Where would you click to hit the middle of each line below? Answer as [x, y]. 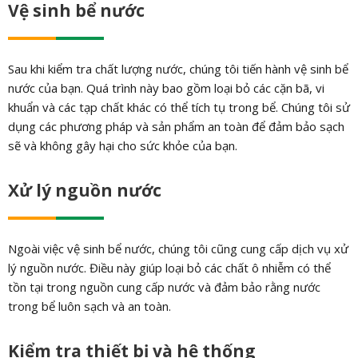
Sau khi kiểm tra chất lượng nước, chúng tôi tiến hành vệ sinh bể [178, 69]
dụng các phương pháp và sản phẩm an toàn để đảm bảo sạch [176, 127]
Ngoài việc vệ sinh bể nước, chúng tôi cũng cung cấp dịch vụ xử [178, 249]
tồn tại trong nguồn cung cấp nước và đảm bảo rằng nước [164, 287]
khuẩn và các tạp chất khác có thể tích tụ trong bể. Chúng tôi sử [179, 107]
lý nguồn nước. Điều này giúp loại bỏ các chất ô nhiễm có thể [169, 268]
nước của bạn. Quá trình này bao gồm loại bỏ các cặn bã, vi [166, 88]
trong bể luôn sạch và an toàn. [89, 306]
